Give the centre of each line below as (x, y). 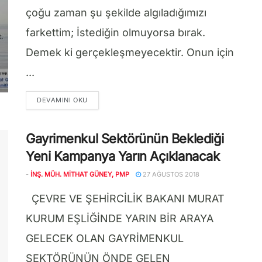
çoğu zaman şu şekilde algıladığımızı (116, 13)
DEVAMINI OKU (62, 100)
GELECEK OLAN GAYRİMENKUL (105, 239)
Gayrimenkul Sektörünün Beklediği (125, 139)
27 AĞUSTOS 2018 (170, 175)
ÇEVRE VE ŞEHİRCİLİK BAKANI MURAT (125, 199)
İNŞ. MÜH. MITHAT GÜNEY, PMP (80, 175)
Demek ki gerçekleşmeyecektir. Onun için (130, 53)
